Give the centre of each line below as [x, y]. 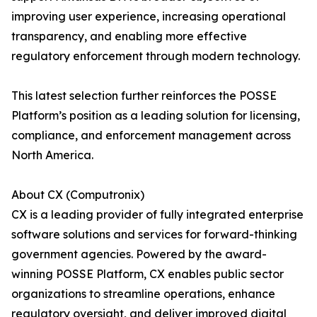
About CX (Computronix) [78, 195]
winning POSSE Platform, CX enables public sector [148, 274]
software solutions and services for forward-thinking [154, 235]
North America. [52, 155]
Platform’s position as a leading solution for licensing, [156, 116]
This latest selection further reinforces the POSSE [144, 96]
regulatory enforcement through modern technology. [156, 56]
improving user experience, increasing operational [149, 17]
